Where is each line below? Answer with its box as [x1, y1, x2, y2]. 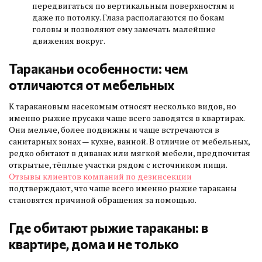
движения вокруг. [32, 35, 105, 47]
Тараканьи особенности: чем [9, 60, 188, 77]
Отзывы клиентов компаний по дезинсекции [9, 171, 192, 182]
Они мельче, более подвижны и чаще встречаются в [9, 124, 219, 136]
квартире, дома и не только [9, 235, 179, 252]
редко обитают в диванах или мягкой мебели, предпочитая [9, 147, 250, 159]
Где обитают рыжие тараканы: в [9, 219, 208, 236]
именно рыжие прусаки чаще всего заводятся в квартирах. [9, 112, 244, 124]
